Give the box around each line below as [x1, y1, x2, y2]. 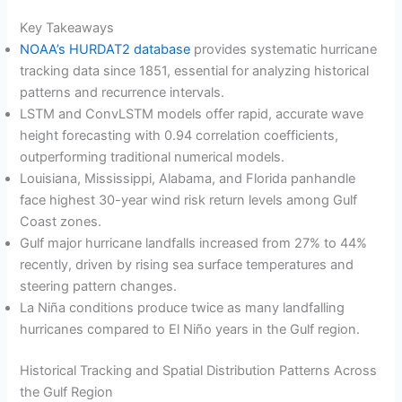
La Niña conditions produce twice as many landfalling [20, 299, 345, 316]
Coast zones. [20, 213, 102, 230]
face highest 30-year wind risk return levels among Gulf [20, 191, 358, 208]
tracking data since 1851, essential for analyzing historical [20, 62, 370, 79]
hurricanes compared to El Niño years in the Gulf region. [20, 320, 361, 337]
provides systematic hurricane [190, 40, 378, 57]
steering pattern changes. [20, 277, 178, 294]
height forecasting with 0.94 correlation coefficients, [20, 127, 339, 144]
